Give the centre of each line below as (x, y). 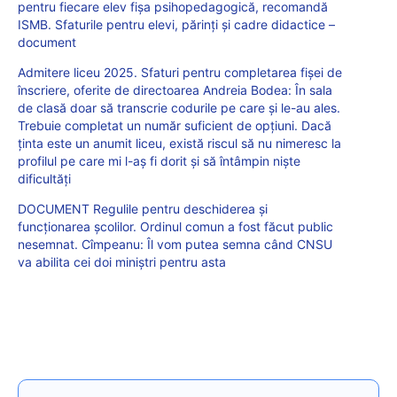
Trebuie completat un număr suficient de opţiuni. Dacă (175, 126)
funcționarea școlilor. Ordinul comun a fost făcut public (175, 227)
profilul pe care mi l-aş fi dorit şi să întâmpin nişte (159, 161)
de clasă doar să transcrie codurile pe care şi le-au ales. (179, 108)
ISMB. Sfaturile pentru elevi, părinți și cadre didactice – (176, 25)
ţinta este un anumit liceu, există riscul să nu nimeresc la (179, 144)
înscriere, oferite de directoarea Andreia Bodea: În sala (175, 90)
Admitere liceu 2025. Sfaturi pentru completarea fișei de (180, 73)
